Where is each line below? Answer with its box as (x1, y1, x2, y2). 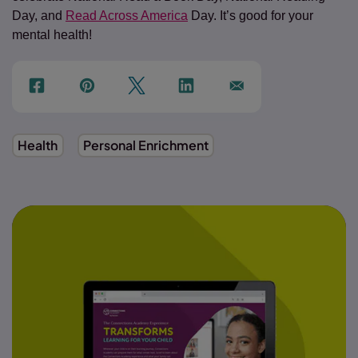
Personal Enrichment (83, 137, 209, 154)
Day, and (12, 9, 66, 22)
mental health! (12, 28, 92, 42)
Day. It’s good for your (188, 9, 313, 22)
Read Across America (66, 9, 188, 22)
